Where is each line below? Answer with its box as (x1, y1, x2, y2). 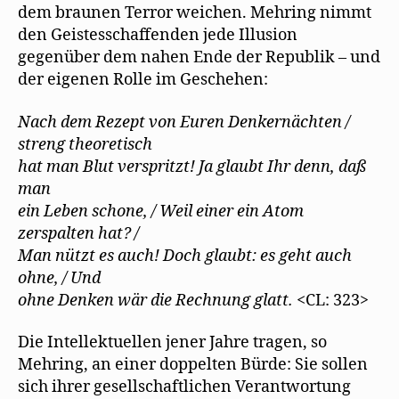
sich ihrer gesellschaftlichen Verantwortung (18, 377, 351, 397)
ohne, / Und (18, 267, 101, 289)
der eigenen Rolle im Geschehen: (18, 69, 268, 90)
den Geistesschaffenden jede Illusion (18, 25, 297, 45)
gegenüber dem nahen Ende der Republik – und (18, 47, 380, 68)
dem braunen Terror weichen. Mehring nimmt (18, 3, 371, 23)
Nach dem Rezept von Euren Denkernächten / (18, 111, 350, 133)
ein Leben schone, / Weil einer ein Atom (18, 200, 304, 222)
